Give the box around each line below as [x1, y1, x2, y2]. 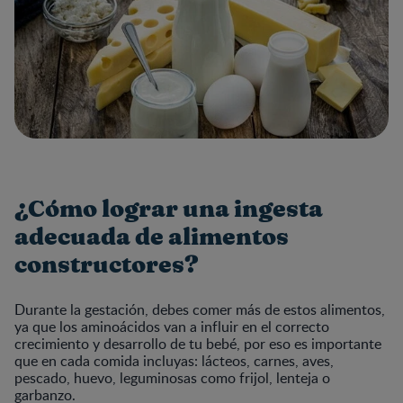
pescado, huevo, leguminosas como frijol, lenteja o [14, 368, 330, 389]
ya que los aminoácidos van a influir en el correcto [14, 317, 329, 337]
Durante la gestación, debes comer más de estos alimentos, [14, 300, 385, 320]
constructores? [14, 254, 199, 278]
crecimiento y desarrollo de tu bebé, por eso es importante [14, 334, 381, 354]
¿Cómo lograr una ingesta [14, 198, 323, 222]
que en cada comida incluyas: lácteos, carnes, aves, [14, 351, 334, 372]
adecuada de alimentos [14, 226, 289, 250]
